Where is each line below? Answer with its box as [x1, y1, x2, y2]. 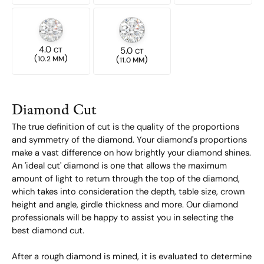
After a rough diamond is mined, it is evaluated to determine [12, 252, 252, 262]
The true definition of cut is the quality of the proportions [12, 123, 239, 132]
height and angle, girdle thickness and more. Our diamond [12, 200, 238, 210]
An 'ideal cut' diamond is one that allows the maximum [12, 161, 227, 171]
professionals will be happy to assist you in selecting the [12, 213, 233, 223]
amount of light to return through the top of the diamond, [12, 174, 240, 184]
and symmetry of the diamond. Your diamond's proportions [12, 136, 247, 145]
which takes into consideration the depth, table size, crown [12, 187, 245, 197]
